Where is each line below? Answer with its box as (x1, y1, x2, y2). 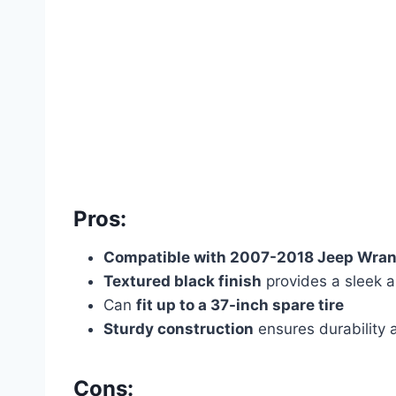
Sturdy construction (103, 319, 254, 338)
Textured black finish (103, 271, 262, 290)
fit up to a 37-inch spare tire (136, 295, 344, 314)
